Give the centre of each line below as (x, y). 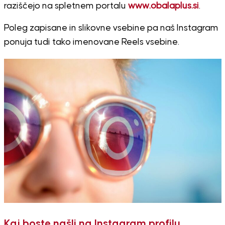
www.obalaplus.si (163, 6)
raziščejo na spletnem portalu (66, 6)
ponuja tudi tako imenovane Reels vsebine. (91, 42)
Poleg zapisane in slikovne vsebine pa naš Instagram (111, 28)
